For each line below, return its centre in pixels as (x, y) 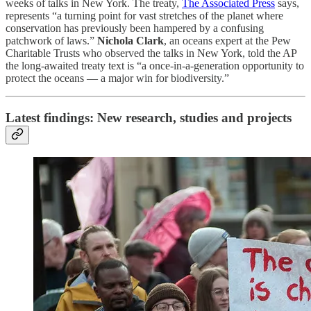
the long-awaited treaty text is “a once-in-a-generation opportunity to (155, 65)
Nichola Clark (131, 40)
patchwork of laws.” (51, 40)
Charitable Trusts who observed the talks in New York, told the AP (151, 53)
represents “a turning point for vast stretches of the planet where (144, 15)
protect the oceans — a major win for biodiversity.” (117, 78)
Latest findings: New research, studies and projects (149, 117)
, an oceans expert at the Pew (227, 40)
